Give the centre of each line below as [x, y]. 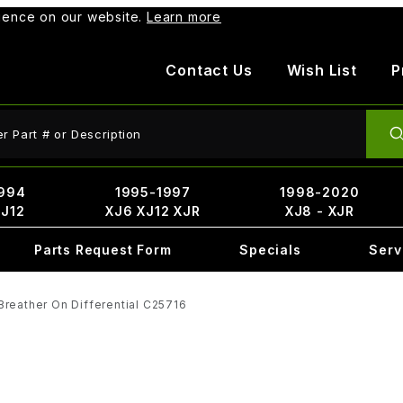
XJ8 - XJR [319, 211]
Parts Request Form [103, 250]
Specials [270, 250]
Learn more [184, 17]
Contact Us [209, 70]
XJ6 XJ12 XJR [153, 211]
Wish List [322, 70]
